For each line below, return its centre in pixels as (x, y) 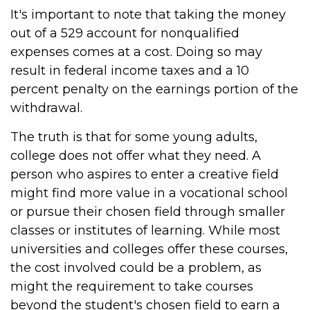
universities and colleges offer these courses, (149, 249)
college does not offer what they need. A (136, 156)
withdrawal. (46, 108)
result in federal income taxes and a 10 (130, 71)
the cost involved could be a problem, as (136, 268)
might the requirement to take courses (132, 286)
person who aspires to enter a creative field (145, 174)
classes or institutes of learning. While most (145, 230)
